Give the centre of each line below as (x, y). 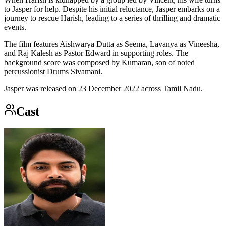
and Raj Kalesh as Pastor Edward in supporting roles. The (96, 53)
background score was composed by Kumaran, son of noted (99, 62)
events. (15, 27)
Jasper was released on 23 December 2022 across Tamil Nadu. (103, 88)
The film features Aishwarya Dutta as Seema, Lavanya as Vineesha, (112, 44)
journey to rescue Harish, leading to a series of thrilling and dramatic (112, 18)
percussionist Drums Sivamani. (53, 71)
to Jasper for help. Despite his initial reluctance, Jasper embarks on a (112, 9)
